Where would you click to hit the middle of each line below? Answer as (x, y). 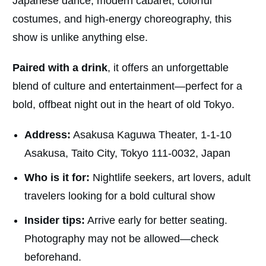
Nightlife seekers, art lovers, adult (170, 178)
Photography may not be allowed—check (121, 239)
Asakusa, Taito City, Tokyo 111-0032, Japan (127, 153)
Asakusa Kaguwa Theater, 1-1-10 (151, 135)
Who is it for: (57, 178)
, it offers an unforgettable (168, 68)
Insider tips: (55, 221)
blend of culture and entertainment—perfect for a (127, 86)
